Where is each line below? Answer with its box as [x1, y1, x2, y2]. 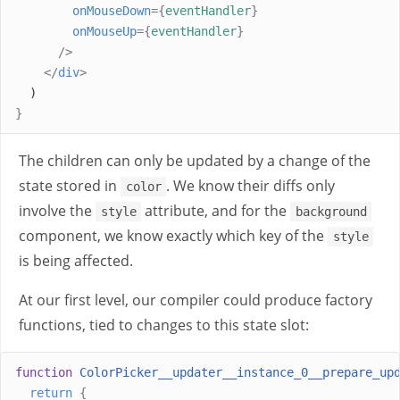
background [295, 204, 367, 219]
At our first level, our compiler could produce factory [19, 290, 372, 310]
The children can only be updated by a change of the [19, 151, 371, 171]
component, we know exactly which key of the [19, 226, 328, 246]
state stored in [19, 176, 121, 196]
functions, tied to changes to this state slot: [19, 315, 309, 335]
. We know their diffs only [166, 176, 336, 196]
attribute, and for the [141, 201, 291, 221]
